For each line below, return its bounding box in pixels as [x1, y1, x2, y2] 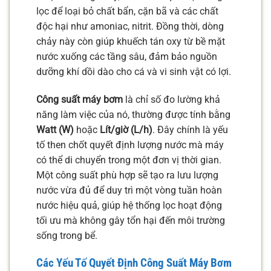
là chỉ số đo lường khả [123, 93, 220, 105]
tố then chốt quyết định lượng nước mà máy [36, 139, 224, 151]
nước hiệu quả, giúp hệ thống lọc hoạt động [36, 199, 222, 211]
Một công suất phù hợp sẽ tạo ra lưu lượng [36, 169, 218, 181]
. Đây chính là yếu [152, 123, 228, 135]
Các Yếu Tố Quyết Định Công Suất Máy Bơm [36, 255, 232, 270]
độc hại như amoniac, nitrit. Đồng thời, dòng [36, 21, 224, 33]
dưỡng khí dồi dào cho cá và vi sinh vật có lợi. [36, 66, 231, 78]
